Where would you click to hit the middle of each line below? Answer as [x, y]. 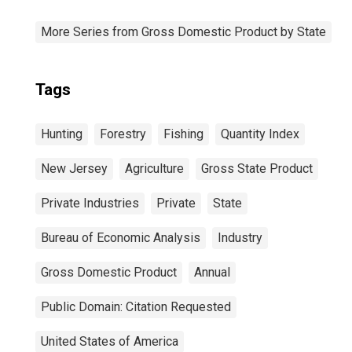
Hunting [62, 134]
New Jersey [74, 169]
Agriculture [154, 169]
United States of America [110, 341]
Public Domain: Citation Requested [136, 307]
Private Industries [90, 203]
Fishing [183, 134]
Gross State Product [257, 169]
